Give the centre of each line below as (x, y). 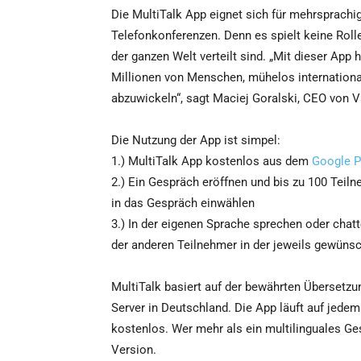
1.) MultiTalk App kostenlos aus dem (212, 162)
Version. (134, 350)
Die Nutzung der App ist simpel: (196, 141)
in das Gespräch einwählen (183, 203)
